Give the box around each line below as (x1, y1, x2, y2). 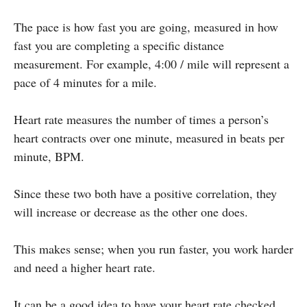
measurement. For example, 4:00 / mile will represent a (14, 55, 289, 72)
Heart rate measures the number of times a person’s (14, 110, 269, 127)
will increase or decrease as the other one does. (14, 203, 248, 220)
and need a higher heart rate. (14, 258, 156, 275)
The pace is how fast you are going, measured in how (14, 18, 278, 35)
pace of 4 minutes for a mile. (14, 73, 157, 90)
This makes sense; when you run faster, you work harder (14, 240, 293, 257)
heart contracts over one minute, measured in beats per (14, 129, 284, 146)
